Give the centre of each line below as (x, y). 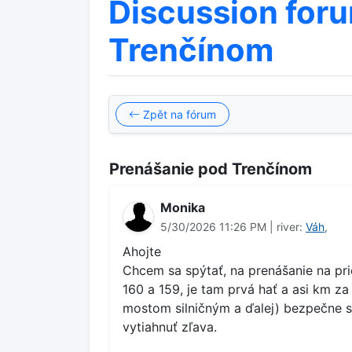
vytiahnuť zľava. (170, 327)
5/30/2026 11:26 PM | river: (233, 227)
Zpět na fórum (178, 114)
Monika (183, 207)
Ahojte (142, 251)
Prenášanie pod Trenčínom (211, 169)
